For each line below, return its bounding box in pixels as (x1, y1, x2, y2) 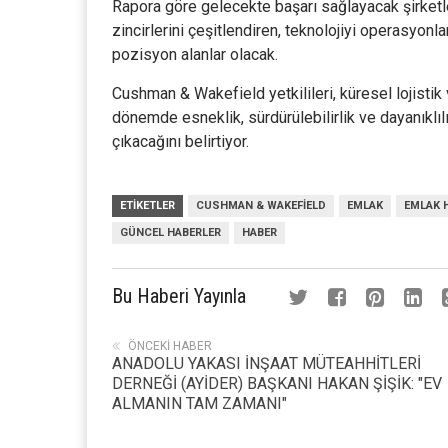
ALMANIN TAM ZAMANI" (112, 394, 287, 413)
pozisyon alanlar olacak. (112, 45, 278, 64)
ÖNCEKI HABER (128, 339, 212, 353)
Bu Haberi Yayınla (112, 284, 246, 308)
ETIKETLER (120, 199, 175, 212)
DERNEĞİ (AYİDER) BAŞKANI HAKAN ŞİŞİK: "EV (112, 374, 442, 393)
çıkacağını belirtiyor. (112, 132, 253, 151)
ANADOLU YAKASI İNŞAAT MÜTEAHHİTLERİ (112, 354, 421, 373)
